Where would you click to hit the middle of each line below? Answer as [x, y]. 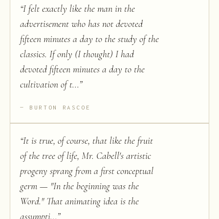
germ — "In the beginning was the [79, 186]
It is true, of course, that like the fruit [88, 141]
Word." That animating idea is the [79, 202]
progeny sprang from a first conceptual [87, 171]
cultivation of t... [50, 85]
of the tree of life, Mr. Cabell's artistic [86, 156]
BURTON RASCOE [60, 108]
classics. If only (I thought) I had [77, 55]
